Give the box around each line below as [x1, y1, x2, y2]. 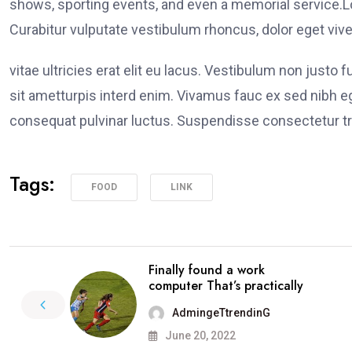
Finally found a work [148, 260, 265, 279]
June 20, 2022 [163, 328, 236, 342]
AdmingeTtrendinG [172, 306, 270, 319]
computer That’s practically [148, 276, 303, 295]
